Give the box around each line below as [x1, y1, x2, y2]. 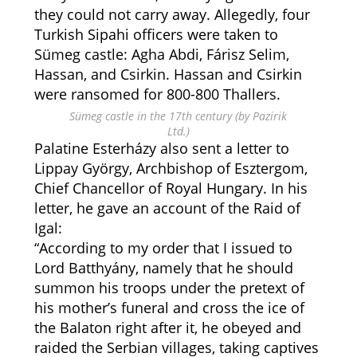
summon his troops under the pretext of [33, 278, 304, 297]
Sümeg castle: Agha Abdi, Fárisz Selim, [33, 45, 289, 64]
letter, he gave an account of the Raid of [33, 198, 300, 218]
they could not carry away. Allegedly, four [33, 5, 310, 24]
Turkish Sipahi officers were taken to [33, 25, 278, 44]
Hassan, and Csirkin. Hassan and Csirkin [33, 65, 302, 84]
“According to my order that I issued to [33, 238, 292, 257]
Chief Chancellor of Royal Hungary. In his [33, 178, 308, 198]
